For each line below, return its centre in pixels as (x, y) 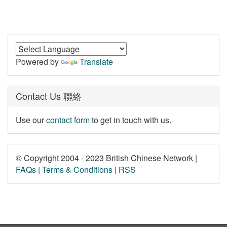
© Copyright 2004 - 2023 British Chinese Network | (106, 158)
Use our (31, 120)
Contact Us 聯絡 (49, 96)
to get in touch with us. (130, 120)
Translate (96, 62)
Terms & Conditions (77, 170)
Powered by (38, 62)
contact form (68, 120)
